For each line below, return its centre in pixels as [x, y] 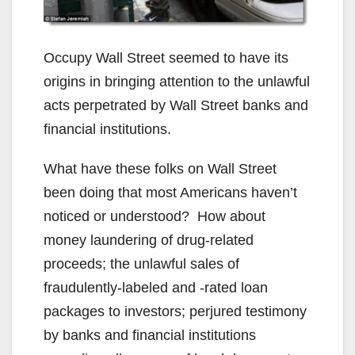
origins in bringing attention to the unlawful [177, 82]
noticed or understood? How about [155, 217]
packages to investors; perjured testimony [175, 312]
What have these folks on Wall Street [160, 169]
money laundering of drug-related [149, 240]
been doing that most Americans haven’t [170, 193]
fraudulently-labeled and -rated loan [156, 288]
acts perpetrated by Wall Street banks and [176, 106]
